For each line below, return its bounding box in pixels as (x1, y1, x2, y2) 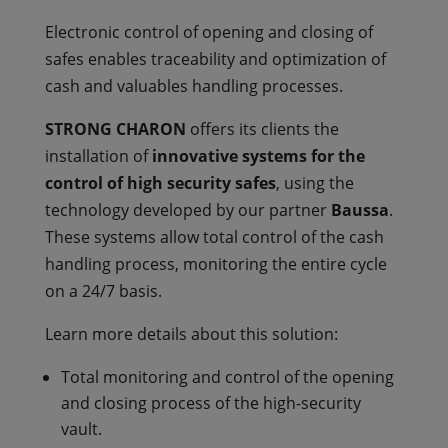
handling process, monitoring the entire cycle (44, 253, 387, 276)
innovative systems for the (151, 145, 365, 168)
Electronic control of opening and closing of (44, 21, 373, 44)
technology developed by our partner (44, 199, 331, 222)
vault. (60, 418, 102, 441)
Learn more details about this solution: (44, 323, 338, 346)
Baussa (330, 199, 389, 222)
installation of (44, 145, 152, 168)
